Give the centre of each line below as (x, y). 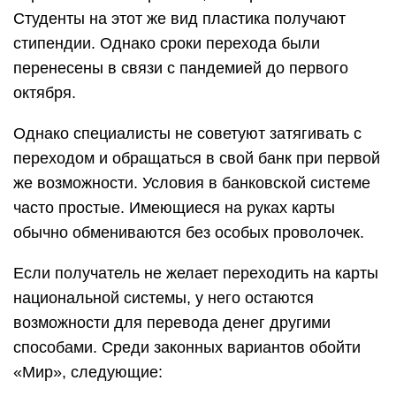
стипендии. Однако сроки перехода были (167, 43)
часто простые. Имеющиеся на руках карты (174, 208)
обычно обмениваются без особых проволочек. (191, 232)
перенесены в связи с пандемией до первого (181, 68)
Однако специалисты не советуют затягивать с (187, 133)
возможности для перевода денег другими (172, 323)
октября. (47, 93)
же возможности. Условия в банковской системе (192, 183)
